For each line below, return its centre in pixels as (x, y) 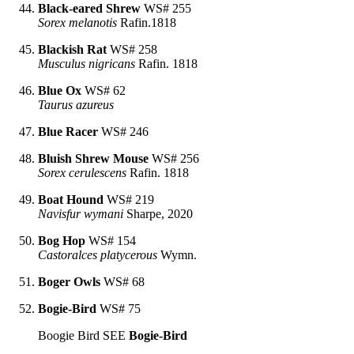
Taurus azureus (76, 104)
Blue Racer (68, 131)
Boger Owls (69, 281)
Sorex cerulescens (82, 172)
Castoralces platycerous (98, 254)
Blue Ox (60, 90)
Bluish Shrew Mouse (93, 158)
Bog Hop (62, 240)
